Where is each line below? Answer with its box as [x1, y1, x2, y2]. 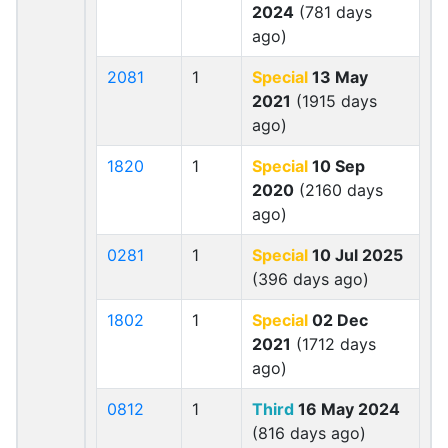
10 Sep [308, 156, 365, 176]
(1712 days [291, 334, 376, 354]
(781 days [294, 2, 372, 22]
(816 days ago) [252, 423, 366, 443]
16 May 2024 [294, 399, 400, 419]
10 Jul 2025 [308, 245, 403, 265]
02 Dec [308, 310, 368, 330]
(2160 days [294, 180, 383, 200]
